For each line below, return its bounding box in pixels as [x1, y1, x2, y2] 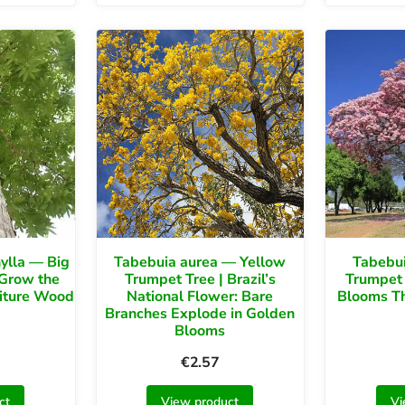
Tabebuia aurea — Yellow [114, 251, 287, 272]
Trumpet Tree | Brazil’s [124, 268, 276, 289]
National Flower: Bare [127, 286, 274, 306]
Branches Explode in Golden [105, 303, 296, 324]
